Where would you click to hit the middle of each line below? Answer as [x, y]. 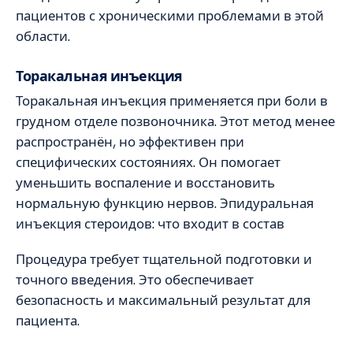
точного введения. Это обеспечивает [135, 279]
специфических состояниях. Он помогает [148, 163]
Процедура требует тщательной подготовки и [164, 259]
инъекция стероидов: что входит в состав [150, 224]
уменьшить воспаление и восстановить [145, 183]
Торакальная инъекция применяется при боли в [172, 101]
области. [43, 36]
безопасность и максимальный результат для [163, 300]
